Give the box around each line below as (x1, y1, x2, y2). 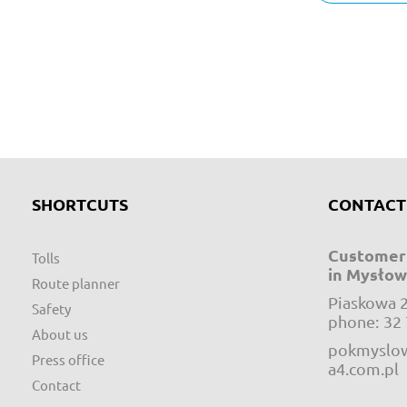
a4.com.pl (328, 359, 399, 378)
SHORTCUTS (32, 194, 128, 214)
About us (32, 325, 88, 342)
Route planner (32, 274, 120, 292)
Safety (32, 300, 71, 317)
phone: (328, 312, 379, 331)
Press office (32, 351, 104, 368)
